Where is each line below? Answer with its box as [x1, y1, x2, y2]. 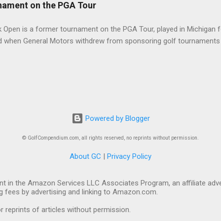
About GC [70, 152, 101, 161]
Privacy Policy [107, 152, 151, 161]
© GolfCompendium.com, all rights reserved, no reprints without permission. [22, 135, 199, 142]
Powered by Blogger [83, 114, 150, 123]
